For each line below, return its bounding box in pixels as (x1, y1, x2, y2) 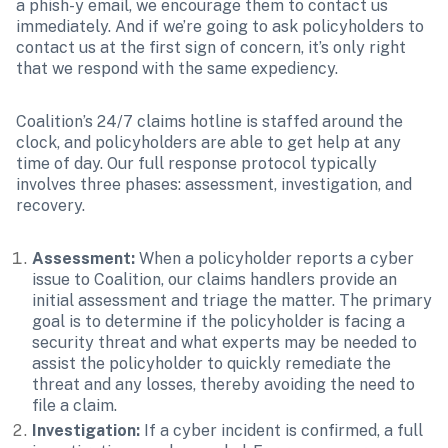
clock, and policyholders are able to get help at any (16, 133, 401, 152)
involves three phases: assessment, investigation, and (16, 175, 412, 194)
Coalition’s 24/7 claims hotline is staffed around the (16, 112, 403, 131)
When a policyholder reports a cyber (135, 249, 414, 268)
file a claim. (32, 396, 121, 415)
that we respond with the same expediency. (16, 59, 338, 78)
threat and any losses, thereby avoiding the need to (32, 375, 415, 394)
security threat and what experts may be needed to (32, 333, 417, 352)
